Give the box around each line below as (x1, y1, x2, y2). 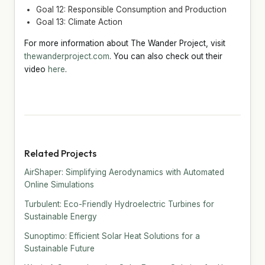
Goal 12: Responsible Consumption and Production (36, 4, 227, 14)
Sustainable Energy (24, 211, 97, 221)
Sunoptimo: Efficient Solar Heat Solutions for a (24, 231, 200, 241)
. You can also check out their (109, 51, 222, 61)
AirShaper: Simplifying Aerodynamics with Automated (24, 167, 224, 177)
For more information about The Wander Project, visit (24, 38, 225, 48)
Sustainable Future (24, 243, 95, 253)
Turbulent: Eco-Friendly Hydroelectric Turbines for (24, 199, 214, 209)
